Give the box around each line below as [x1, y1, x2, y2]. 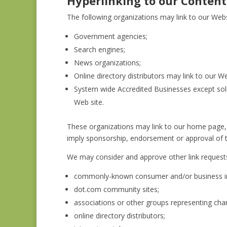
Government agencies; [74, 31, 147, 41]
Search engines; [74, 45, 125, 54]
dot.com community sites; [74, 184, 159, 194]
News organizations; [74, 58, 141, 67]
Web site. [74, 97, 104, 107]
